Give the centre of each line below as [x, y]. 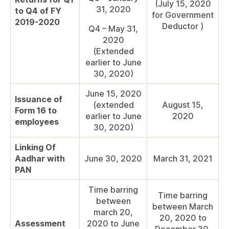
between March [183, 207]
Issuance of [39, 99]
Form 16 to [36, 111]
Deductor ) [183, 26]
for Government [183, 15]
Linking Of [35, 147]
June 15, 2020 [113, 94]
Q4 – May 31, [113, 29]
